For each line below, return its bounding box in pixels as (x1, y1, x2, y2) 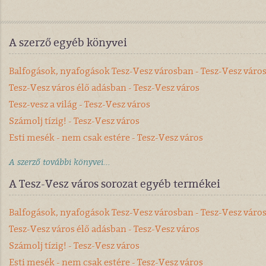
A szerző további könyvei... (9, 156, 110, 168)
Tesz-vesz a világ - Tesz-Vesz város (9, 98, 150, 110)
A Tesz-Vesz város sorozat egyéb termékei (9, 176, 220, 191)
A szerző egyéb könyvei (9, 35, 127, 50)
